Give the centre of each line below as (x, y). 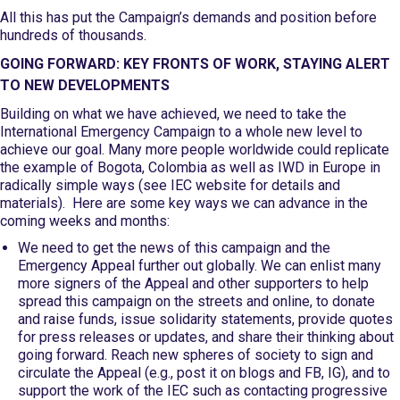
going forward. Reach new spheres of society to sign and (196, 355)
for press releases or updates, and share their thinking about (206, 337)
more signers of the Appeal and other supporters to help (193, 283)
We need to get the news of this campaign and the (174, 248)
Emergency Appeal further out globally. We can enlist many (200, 266)
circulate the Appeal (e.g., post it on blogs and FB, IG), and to (204, 373)
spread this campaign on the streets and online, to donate (196, 301)
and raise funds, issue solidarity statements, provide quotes (205, 319)
